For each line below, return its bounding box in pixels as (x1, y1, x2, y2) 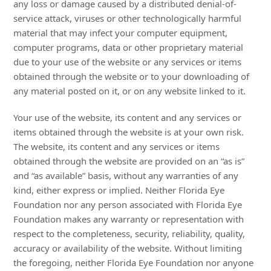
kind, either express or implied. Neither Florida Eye (13, 184, 225, 196)
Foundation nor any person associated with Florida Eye (13, 198, 243, 211)
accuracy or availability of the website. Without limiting (13, 242, 243, 254)
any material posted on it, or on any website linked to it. (13, 85, 246, 97)
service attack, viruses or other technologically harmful (13, 12, 242, 24)
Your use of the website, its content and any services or (13, 111, 242, 123)
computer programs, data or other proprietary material (13, 41, 244, 53)
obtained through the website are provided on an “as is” (13, 155, 245, 167)
